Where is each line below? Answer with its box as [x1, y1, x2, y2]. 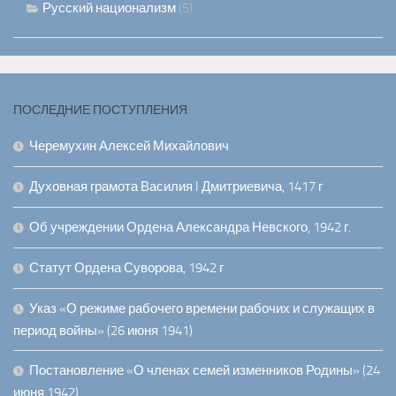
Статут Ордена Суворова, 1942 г [29, 260, 224, 277]
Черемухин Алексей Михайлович [29, 138, 229, 155]
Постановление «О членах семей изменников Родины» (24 [29, 362, 380, 379]
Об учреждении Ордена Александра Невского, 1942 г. [29, 219, 351, 236]
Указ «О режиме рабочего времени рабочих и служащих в [29, 301, 375, 317]
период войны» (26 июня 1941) [13, 323, 193, 339]
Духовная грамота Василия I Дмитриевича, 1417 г [29, 179, 323, 195]
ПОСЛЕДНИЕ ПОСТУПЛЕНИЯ [13, 103, 187, 118]
